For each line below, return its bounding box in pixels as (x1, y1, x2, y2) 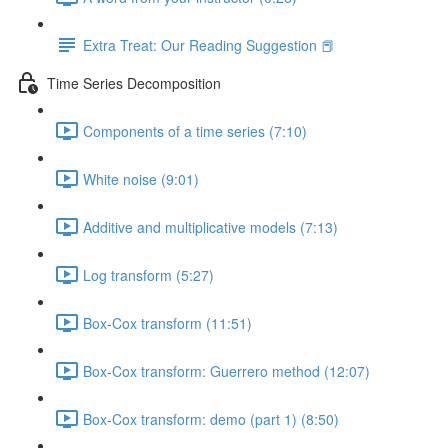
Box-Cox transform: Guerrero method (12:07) (83, 360, 370, 381)
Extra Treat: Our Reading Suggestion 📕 (83, 34, 335, 55)
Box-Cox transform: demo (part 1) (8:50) (83, 408, 339, 429)
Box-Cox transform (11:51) (83, 312, 252, 333)
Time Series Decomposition (47, 72, 221, 93)
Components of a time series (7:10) (83, 120, 307, 141)
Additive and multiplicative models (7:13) (83, 216, 338, 237)
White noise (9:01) (83, 168, 199, 189)
